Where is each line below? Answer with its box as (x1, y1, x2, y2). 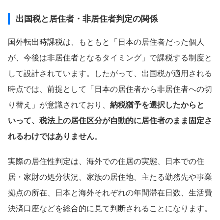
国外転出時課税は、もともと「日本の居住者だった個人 (8, 37, 204, 47)
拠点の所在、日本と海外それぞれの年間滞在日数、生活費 (8, 188, 212, 198)
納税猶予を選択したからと (110, 100, 204, 110)
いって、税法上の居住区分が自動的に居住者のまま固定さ (8, 115, 212, 126)
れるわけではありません (8, 131, 94, 141)
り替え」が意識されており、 (8, 100, 110, 110)
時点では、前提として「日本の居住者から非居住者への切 (8, 84, 212, 94)
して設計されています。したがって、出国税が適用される (8, 68, 212, 79)
